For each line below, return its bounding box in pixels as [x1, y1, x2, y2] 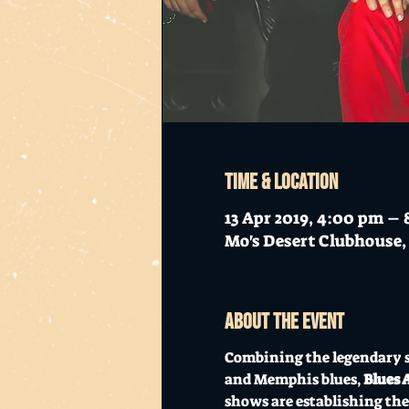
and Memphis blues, [224, 369, 363, 389]
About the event [224, 308, 344, 335]
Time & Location [224, 168, 338, 195]
